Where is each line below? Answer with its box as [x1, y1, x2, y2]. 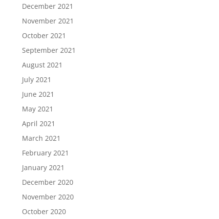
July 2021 [22, 75, 51, 84]
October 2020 [22, 207, 66, 216]
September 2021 [22, 45, 76, 55]
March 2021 [22, 133, 61, 143]
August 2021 [22, 60, 63, 69]
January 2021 [22, 163, 65, 172]
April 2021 [22, 119, 55, 128]
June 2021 [22, 89, 54, 99]
